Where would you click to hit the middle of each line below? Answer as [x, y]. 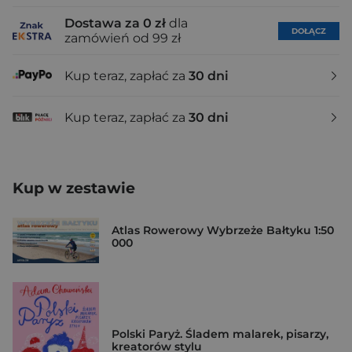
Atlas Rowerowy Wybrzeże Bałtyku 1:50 [223, 231]
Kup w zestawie [74, 189]
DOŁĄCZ [309, 31]
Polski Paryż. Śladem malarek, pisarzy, [220, 334]
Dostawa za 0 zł [115, 24]
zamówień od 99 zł [123, 38]
